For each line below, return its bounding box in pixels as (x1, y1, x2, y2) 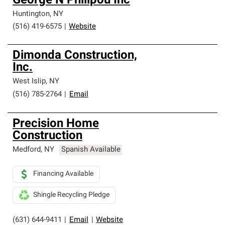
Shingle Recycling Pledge (33, 191, 109, 199)
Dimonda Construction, (13, 50, 137, 62)
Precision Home (13, 118, 99, 130)
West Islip (13, 78, 46, 85)
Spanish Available (61, 146, 121, 154)
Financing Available (33, 170, 93, 178)
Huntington (13, 11, 50, 18)
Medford (13, 146, 41, 154)
